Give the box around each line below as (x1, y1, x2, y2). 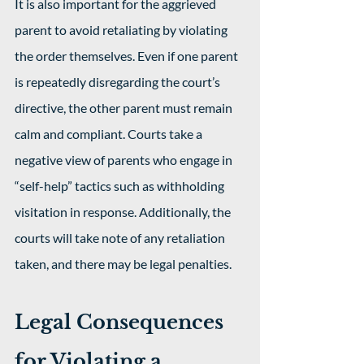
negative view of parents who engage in (15, 152, 235, 167)
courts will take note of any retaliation (15, 230, 227, 245)
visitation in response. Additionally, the (15, 204, 233, 219)
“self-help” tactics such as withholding (15, 178, 227, 193)
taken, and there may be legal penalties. (15, 256, 234, 271)
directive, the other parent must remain (15, 100, 235, 115)
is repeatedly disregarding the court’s (15, 74, 223, 89)
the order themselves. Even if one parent (15, 48, 240, 63)
